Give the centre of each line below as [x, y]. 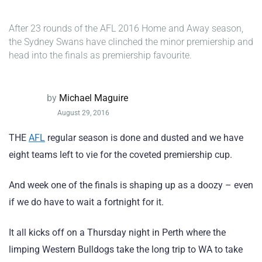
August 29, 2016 [82, 113]
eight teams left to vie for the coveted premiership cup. [120, 155]
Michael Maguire [94, 98]
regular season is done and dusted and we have [144, 138]
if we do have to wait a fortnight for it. [86, 202]
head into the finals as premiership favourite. [100, 55]
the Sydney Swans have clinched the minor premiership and [131, 42]
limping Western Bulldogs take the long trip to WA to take [126, 250]
